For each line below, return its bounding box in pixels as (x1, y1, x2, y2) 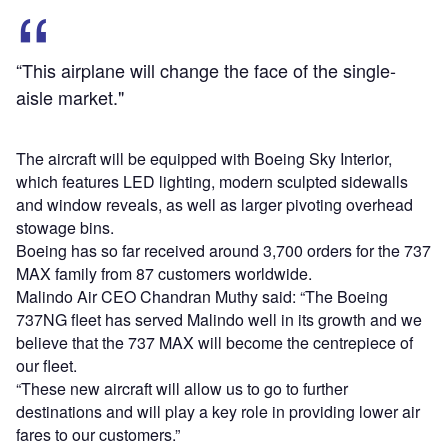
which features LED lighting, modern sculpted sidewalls (16, 169, 408, 193)
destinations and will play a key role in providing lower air (16, 399, 420, 423)
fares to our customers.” (16, 422, 180, 446)
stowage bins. (16, 215, 114, 239)
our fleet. (16, 353, 77, 377)
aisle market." (16, 83, 124, 110)
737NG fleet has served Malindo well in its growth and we (16, 307, 422, 331)
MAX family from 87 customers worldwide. (16, 261, 312, 285)
